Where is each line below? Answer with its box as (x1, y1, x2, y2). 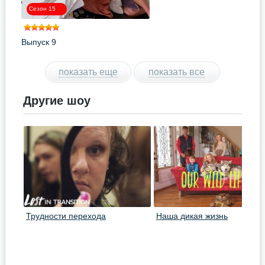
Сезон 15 (28, 5, 56, 12)
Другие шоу (22, 94, 91, 107)
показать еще (58, 67, 118, 77)
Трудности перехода (25, 211, 106, 221)
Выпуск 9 (21, 37, 56, 47)
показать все (148, 67, 205, 77)
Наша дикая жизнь (156, 211, 228, 221)
